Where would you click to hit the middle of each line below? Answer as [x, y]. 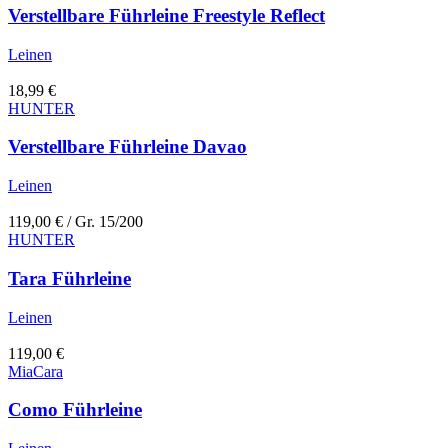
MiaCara [35, 371]
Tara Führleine [69, 278]
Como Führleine [75, 410]
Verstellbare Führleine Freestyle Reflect [166, 16]
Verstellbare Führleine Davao [127, 147]
